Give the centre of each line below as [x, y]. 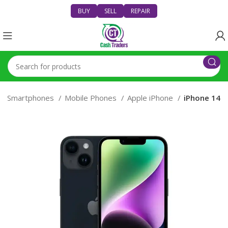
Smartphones [32, 98]
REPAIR [140, 11]
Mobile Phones [92, 98]
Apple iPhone [151, 98]
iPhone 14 [202, 98]
